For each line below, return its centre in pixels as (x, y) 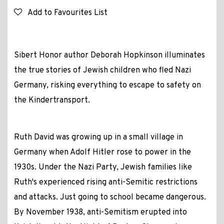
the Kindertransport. (52, 101)
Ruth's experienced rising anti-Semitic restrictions (105, 183)
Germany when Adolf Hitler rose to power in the (102, 153)
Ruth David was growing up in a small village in (98, 138)
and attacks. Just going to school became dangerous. (110, 198)
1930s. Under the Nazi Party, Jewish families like (103, 168)
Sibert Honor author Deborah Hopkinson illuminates (109, 56)
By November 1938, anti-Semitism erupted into (100, 213)
